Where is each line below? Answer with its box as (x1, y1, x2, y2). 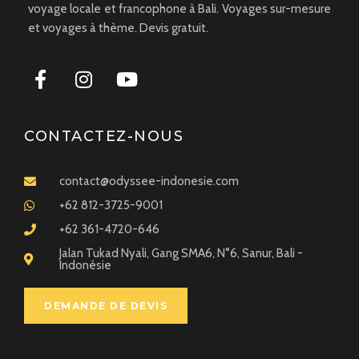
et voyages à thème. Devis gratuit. (28, 20, 208, 35)
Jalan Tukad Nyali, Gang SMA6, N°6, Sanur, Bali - (58, 245, 303, 260)
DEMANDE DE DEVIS (44, 299, 167, 312)
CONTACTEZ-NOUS (24, 127, 184, 145)
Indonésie (58, 257, 111, 272)
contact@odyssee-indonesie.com (58, 173, 239, 188)
